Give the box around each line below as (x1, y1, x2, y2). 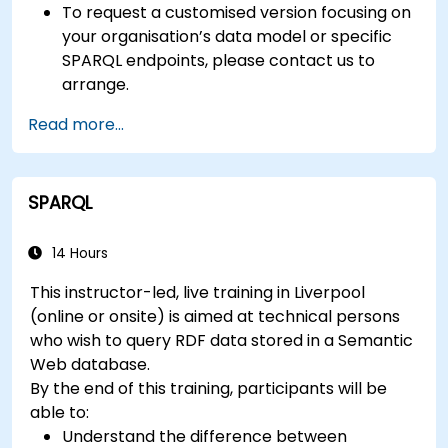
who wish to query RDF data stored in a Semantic (30, 328, 414, 352)
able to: (30, 400, 90, 424)
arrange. (62, 72, 130, 96)
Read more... (28, 112, 124, 136)
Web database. (30, 352, 151, 376)
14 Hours (48, 243, 108, 263)
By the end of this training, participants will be (30, 376, 388, 400)
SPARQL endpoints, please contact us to (62, 48, 376, 72)
